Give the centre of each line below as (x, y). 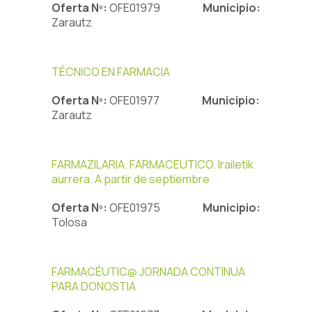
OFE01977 (135, 100)
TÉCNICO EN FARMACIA (111, 72)
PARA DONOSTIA (94, 286)
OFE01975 (136, 208)
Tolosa (69, 222)
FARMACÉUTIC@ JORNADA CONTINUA (148, 272)
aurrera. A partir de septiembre (131, 179)
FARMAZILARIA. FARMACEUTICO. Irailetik (153, 164)
